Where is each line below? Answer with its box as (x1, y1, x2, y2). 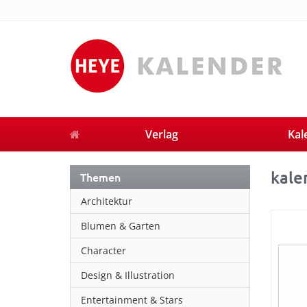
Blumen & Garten (81, 219, 160, 232)
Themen (80, 169, 121, 184)
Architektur (81, 195, 132, 208)
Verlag (145, 127, 178, 142)
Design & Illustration (81, 269, 175, 282)
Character (81, 244, 126, 257)
